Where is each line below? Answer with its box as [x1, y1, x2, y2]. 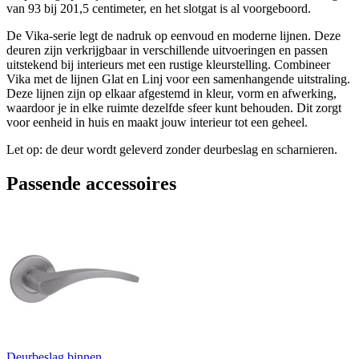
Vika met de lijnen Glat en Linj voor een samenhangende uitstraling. [6, 71, 350, 86]
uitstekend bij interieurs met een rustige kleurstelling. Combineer [6, 57, 330, 71]
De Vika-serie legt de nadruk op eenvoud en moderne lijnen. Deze [6, 28, 341, 42]
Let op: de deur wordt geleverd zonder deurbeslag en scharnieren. [6, 142, 337, 156]
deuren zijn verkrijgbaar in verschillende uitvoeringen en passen [6, 42, 328, 57]
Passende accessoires [6, 172, 176, 194]
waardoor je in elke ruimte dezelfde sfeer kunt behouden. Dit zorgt [6, 100, 341, 115]
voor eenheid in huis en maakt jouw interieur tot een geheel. [6, 115, 308, 129]
